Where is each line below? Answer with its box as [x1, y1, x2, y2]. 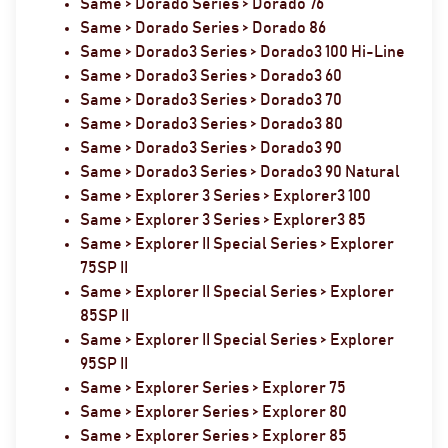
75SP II [80, 259, 128, 276]
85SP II [80, 307, 129, 324]
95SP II [80, 355, 128, 372]
